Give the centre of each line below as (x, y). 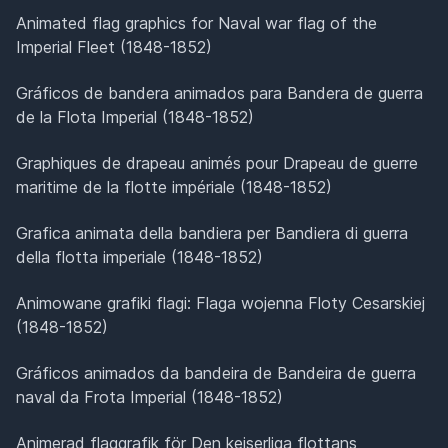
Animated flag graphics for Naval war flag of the (196, 22)
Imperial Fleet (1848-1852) (114, 46)
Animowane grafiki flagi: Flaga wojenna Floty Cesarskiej (220, 302)
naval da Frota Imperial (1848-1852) (149, 396)
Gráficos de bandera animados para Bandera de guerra (219, 92)
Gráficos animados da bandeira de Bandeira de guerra (216, 372)
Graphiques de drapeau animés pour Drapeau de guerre (217, 162)
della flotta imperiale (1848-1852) (139, 256)
